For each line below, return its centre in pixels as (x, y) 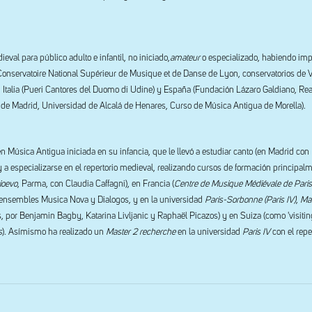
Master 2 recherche (141, 232)
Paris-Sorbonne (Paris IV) (250, 200)
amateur (185, 58)
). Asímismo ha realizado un (54, 232)
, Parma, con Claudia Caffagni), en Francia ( (96, 184)
